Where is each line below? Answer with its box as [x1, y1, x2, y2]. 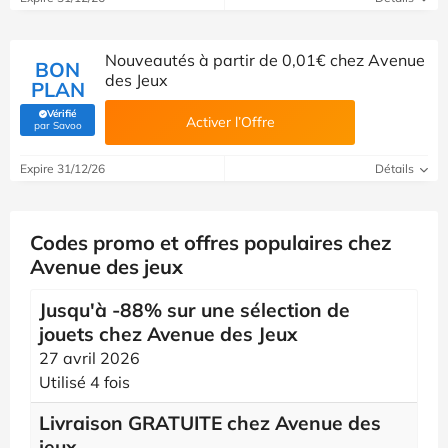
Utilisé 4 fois [39, 372, 130, 392]
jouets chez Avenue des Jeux [39, 322, 298, 346]
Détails [375, 161, 417, 176]
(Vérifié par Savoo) [56, 117, 141, 130]
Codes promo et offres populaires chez [30, 230, 392, 255]
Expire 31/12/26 [20, 161, 105, 176]
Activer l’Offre [185, 113, 275, 131]
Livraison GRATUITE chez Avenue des [39, 411, 381, 435]
